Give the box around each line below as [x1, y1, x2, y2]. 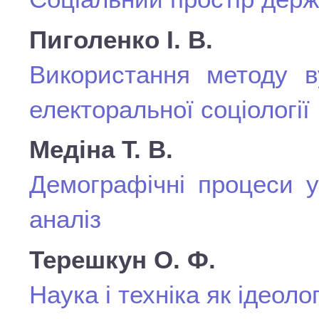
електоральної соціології [29, 95, 310, 123]
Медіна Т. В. [29, 135, 173, 163]
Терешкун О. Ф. [29, 245, 216, 273]
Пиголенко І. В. [29, 25, 213, 53]
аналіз [29, 205, 101, 233]
